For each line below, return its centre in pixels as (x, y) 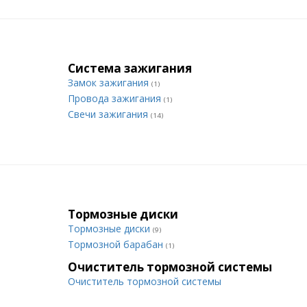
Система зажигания (130, 68)
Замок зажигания (110, 83)
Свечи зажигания (109, 114)
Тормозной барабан (117, 244)
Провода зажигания (116, 98)
